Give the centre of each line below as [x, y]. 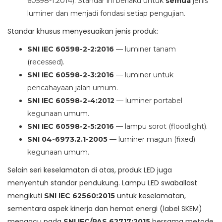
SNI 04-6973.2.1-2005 [67, 139]
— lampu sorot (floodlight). [161, 127]
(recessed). [46, 62]
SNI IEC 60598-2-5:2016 [71, 127]
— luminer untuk [144, 75]
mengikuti [26, 196]
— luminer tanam [145, 49]
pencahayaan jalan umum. [73, 88]
